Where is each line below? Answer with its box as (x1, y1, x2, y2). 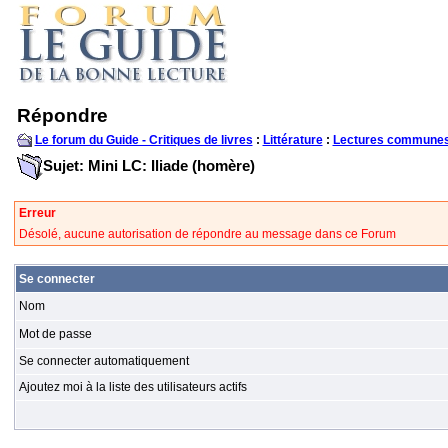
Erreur (18, 206, 56, 220)
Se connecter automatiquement (18, 354, 189, 368)
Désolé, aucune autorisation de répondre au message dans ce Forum (18, 227, 396, 241)
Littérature (262, 133, 323, 147)
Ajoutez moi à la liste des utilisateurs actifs (18, 380, 247, 394)
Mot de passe (18, 327, 92, 341)
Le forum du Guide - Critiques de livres (34, 133, 253, 147)
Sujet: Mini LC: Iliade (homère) (42, 156, 255, 174)
